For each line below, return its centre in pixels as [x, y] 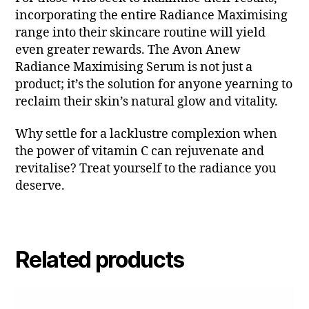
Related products [100, 260]
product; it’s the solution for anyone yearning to [154, 84]
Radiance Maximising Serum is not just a [134, 67]
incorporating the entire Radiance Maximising [152, 15]
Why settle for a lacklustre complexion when [147, 134]
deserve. [40, 186]
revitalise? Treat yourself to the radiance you [146, 169]
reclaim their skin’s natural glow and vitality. [147, 101]
